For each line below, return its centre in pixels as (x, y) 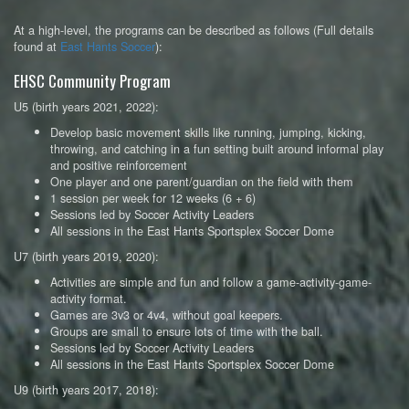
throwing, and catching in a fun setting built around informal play (217, 148)
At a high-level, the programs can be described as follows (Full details (194, 30)
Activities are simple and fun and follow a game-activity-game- (211, 282)
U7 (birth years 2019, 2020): (86, 256)
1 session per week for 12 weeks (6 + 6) (153, 198)
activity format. (89, 298)
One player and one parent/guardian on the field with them (202, 181)
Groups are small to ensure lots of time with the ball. (187, 331)
